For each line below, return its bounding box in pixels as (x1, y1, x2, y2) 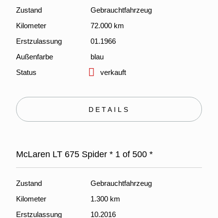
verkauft (100, 68, 126, 76)
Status (16, 68, 36, 76)
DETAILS (88, 106, 130, 113)
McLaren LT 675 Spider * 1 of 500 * (16, 149, 153, 159)
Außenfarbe (16, 53, 53, 61)
